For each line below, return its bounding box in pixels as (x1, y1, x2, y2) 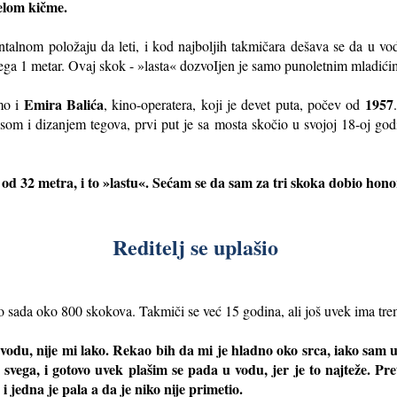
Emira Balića (23, 93, 104, 114)
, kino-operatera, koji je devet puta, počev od (103, 94, 365, 113)
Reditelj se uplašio (112, 230, 285, 262)
